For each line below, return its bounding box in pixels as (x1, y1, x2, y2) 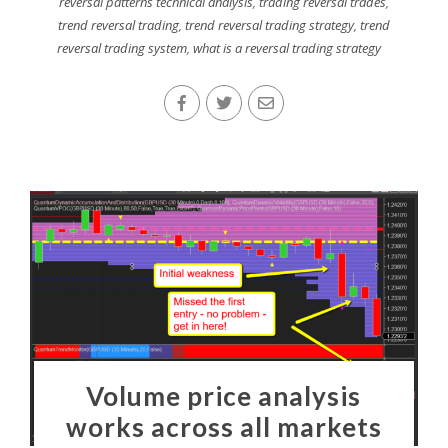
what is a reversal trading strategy (192, 39, 381, 58)
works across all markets (65, 411, 382, 444)
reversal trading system (56, 39, 187, 58)
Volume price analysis (86, 380, 362, 413)
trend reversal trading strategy (184, 16, 354, 35)
